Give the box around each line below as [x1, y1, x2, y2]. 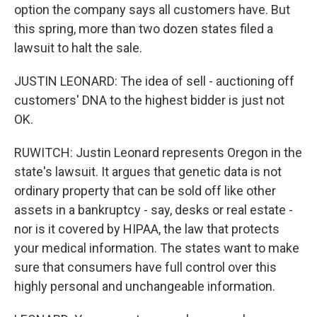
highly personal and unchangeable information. [14, 279, 275, 294]
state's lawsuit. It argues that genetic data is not [14, 164, 282, 179]
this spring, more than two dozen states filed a [14, 21, 273, 36]
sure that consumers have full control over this [14, 260, 277, 275]
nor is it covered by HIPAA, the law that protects [14, 221, 279, 236]
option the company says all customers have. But [14, 2, 290, 17]
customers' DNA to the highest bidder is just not [14, 93, 284, 108]
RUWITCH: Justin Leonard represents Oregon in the [14, 145, 302, 160]
